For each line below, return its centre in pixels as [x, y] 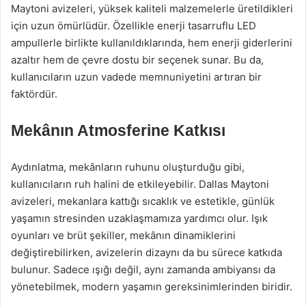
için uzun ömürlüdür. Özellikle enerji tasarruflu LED [134, 26]
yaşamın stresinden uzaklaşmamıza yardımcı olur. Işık [139, 218]
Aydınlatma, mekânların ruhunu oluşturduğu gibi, [128, 167]
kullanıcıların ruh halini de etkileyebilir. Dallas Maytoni [140, 184]
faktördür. [34, 94]
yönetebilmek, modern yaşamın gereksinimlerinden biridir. [152, 287]
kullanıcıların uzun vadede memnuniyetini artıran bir [136, 77]
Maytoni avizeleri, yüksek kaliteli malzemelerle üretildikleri [152, 9]
